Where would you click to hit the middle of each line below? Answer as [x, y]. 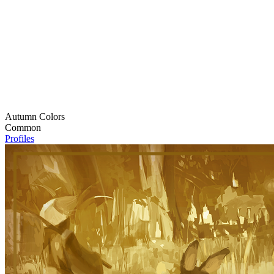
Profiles [20, 139]
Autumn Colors [35, 117]
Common [23, 128]
